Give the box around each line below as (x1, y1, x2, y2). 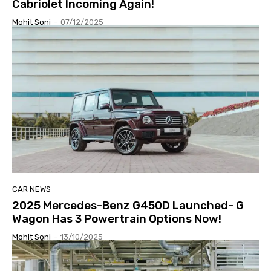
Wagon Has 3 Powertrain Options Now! (12, 212, 221, 226)
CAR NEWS (12, 184, 51, 194)
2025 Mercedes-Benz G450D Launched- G (12, 198, 244, 213)
